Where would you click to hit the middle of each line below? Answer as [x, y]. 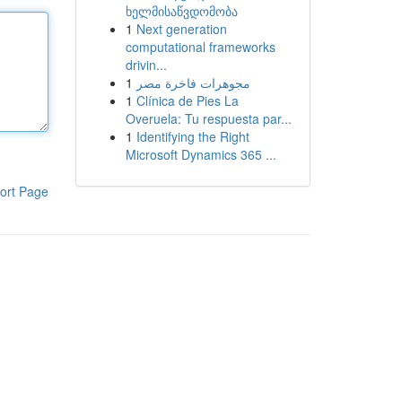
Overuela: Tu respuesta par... [208, 118]
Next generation [181, 29]
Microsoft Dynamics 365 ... [201, 154]
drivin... [146, 65]
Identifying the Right [192, 136]
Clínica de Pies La [187, 100]
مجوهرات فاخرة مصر [193, 83]
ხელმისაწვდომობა [181, 11]
